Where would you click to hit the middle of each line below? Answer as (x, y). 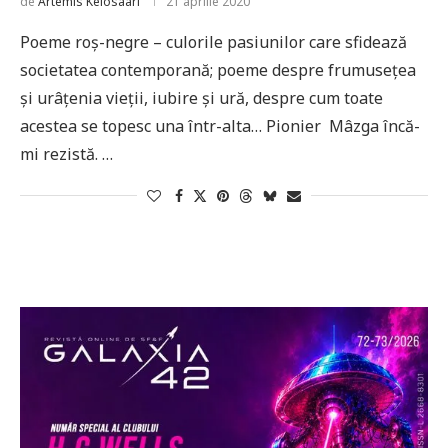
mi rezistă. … (66, 154)
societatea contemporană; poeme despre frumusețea (218, 70)
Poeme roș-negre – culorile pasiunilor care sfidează (213, 42)
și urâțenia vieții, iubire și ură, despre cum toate (201, 98)
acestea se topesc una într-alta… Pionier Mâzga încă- (220, 126)
